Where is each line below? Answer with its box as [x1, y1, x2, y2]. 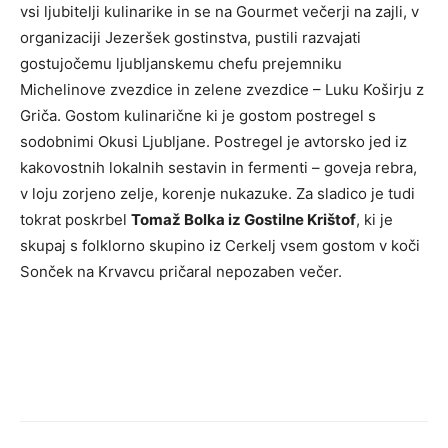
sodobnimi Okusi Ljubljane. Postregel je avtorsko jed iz [20, 132, 407, 152]
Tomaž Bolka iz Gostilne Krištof [131, 210, 356, 230]
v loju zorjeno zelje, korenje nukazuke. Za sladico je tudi [20, 184, 415, 204]
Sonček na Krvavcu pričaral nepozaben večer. [20, 262, 342, 282]
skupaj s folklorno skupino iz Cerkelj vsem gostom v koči [20, 236, 420, 256]
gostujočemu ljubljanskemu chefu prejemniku [20, 54, 342, 74]
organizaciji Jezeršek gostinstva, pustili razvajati [20, 28, 361, 48]
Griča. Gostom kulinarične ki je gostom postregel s [20, 106, 376, 126]
